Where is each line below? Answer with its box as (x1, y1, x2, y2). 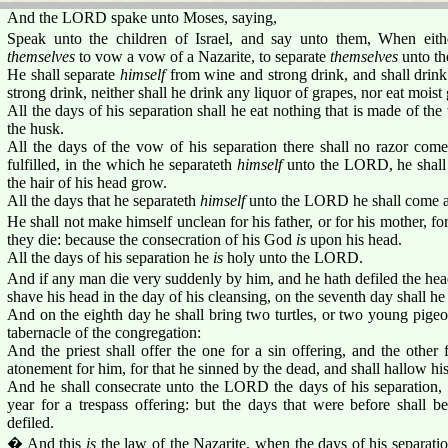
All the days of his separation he (7, 248, 213, 266)
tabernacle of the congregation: (7, 323, 201, 341)
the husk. (7, 119, 64, 137)
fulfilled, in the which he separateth (7, 155, 238, 173)
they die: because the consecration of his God (7, 230, 296, 248)
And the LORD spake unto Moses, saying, (7, 8, 277, 26)
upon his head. (306, 230, 402, 248)
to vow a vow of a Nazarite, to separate (75, 47, 330, 65)
